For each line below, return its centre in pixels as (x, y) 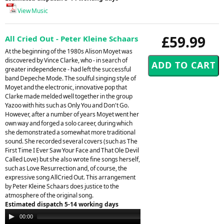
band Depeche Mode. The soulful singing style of (70, 78)
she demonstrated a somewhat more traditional (70, 132)
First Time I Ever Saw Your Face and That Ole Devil (72, 150)
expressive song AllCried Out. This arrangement (70, 177)
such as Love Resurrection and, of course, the (66, 168)
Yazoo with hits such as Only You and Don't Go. (67, 105)
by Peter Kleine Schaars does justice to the (62, 186)
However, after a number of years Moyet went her (72, 114)
